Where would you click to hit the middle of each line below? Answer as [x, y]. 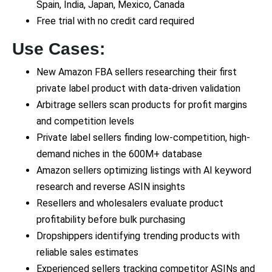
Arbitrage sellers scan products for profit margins [142, 105]
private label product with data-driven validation [138, 89]
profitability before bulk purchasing [111, 220]
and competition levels [85, 121]
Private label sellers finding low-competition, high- [143, 138]
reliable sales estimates [87, 253]
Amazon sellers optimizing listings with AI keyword [144, 171]
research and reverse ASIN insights [111, 187]
